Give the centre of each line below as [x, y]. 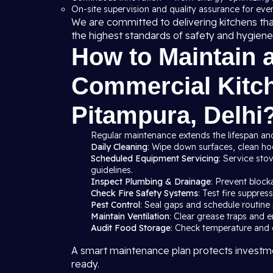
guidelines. [112, 170]
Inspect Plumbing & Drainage [151, 182]
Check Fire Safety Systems [144, 193]
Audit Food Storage [131, 228]
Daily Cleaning [119, 147]
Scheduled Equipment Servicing [155, 158]
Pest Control [115, 205]
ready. [85, 264]
